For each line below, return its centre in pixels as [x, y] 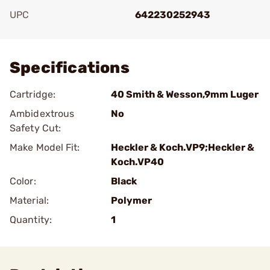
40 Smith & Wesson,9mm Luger [185, 94]
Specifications [70, 68]
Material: [29, 200]
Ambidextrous [42, 114]
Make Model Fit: [45, 147]
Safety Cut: [36, 128]
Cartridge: [33, 94]
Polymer [131, 200]
